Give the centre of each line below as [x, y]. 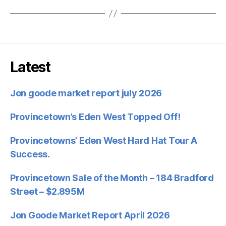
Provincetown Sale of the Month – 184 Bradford [112, 178]
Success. [30, 154]
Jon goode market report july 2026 [86, 93]
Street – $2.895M [47, 191]
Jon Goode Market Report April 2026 [90, 215]
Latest [31, 67]
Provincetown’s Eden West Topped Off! [95, 117]
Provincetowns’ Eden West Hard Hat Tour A [104, 140]
